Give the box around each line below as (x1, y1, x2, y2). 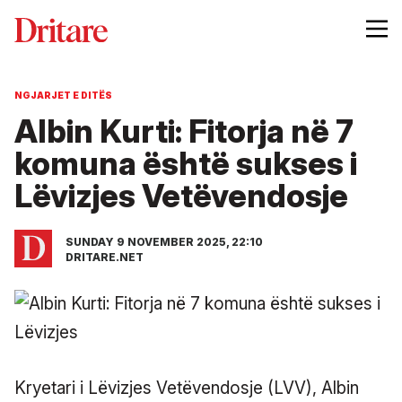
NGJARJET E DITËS (14, 89, 112, 100)
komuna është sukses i (14, 144, 357, 182)
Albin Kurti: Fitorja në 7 (14, 111, 354, 150)
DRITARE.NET (66, 249, 144, 264)
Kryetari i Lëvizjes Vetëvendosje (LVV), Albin (14, 377, 359, 398)
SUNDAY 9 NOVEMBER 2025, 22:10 (66, 234, 263, 249)
